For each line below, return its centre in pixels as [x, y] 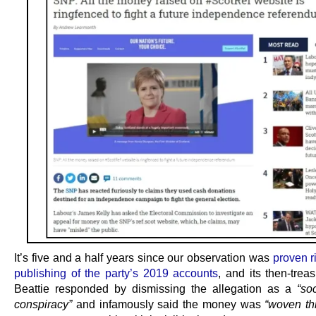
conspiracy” [43, 304]
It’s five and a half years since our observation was [144, 257]
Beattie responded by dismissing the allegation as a [156, 288]
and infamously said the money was [169, 304]
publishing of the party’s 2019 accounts [116, 273]
